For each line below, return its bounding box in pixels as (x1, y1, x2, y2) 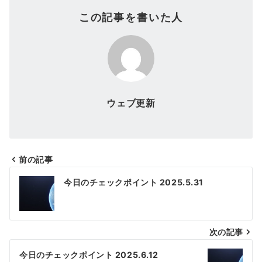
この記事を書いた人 (78, 11, 184, 24)
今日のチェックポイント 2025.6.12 (19, 250, 158, 260)
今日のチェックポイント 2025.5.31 (64, 177, 204, 188)
